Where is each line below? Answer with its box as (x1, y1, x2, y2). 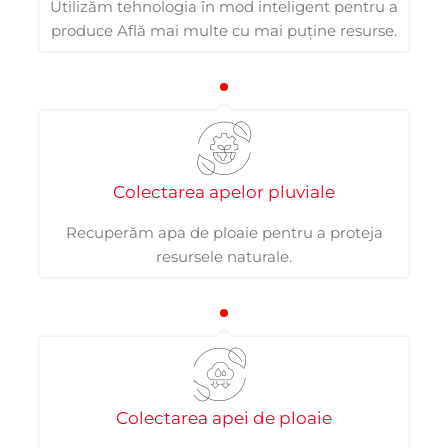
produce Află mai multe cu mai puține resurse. (51, 21, 397, 40)
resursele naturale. (156, 247, 292, 266)
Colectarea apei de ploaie (116, 408, 332, 428)
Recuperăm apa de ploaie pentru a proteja (65, 223, 383, 242)
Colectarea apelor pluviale (113, 182, 335, 202)
